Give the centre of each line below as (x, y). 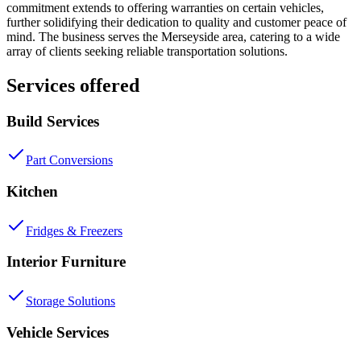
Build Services (53, 121)
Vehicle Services (58, 332)
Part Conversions (69, 160)
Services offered (73, 85)
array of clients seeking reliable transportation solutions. (147, 51)
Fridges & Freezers (74, 230)
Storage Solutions (71, 301)
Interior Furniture (66, 262)
